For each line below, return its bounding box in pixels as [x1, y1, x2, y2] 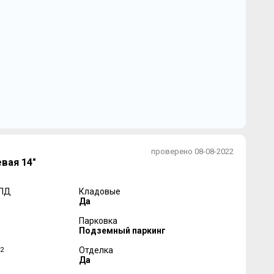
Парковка [78, 216, 117, 226]
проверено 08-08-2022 [150, 147, 234, 156]
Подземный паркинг [78, 226, 166, 236]
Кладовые [78, 187, 120, 197]
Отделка [78, 245, 113, 256]
